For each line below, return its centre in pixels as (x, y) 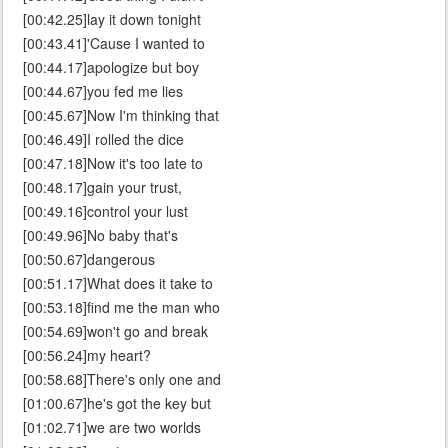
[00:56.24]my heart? (87, 355)
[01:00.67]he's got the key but (117, 403)
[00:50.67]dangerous (89, 259)
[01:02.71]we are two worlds (112, 427)
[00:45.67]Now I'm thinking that (121, 115)
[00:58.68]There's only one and (122, 379)
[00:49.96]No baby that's (100, 235)
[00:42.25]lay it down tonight (112, 19)
